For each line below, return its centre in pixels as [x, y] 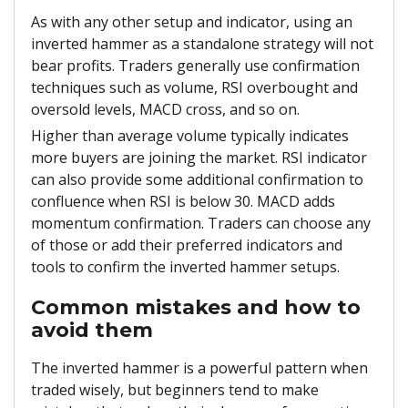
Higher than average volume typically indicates [190, 135]
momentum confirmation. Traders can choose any [201, 223]
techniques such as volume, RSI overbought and [194, 87]
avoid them [92, 330]
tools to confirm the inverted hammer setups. [187, 266]
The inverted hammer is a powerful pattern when [199, 368]
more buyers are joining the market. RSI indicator [199, 157]
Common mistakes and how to [196, 307]
